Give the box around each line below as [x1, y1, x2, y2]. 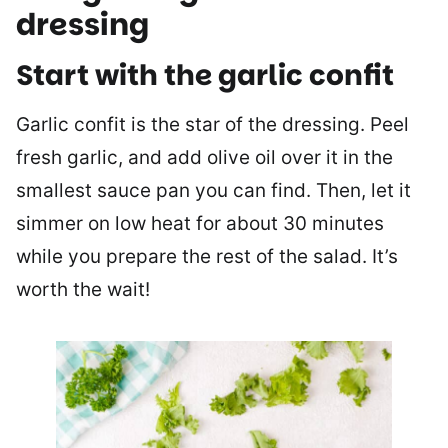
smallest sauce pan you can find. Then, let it [16, 179, 411, 202]
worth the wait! [16, 278, 150, 301]
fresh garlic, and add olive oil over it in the [16, 146, 393, 169]
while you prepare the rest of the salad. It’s [16, 245, 398, 268]
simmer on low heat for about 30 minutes [16, 212, 384, 235]
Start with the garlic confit [16, 56, 394, 95]
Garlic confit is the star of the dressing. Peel [16, 113, 409, 136]
